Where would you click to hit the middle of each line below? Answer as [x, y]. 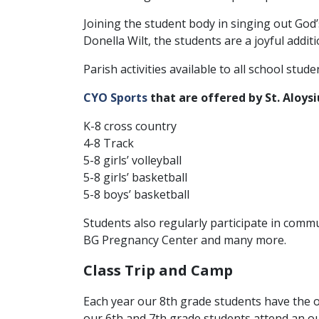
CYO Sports [115, 98]
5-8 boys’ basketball [136, 194]
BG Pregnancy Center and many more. [185, 240]
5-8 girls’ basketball [135, 177]
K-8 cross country [130, 126]
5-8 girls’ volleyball [132, 160]
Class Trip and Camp [158, 270]
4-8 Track [109, 143]
